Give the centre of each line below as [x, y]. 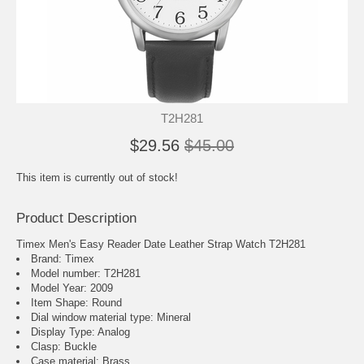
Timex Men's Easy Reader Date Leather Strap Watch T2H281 [161, 245]
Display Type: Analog [80, 332]
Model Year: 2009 [72, 288]
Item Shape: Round [76, 303]
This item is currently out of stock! [97, 178]
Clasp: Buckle [64, 347]
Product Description [76, 219]
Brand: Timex [63, 259]
